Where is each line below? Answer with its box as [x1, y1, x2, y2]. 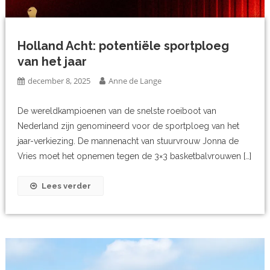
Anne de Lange [108, 75, 162, 86]
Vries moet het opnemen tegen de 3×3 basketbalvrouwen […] [17, 151, 252, 161]
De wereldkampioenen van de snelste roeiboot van [17, 105, 217, 116]
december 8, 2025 [28, 75, 91, 86]
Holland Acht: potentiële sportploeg [17, 38, 230, 53]
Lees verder [42, 181, 92, 190]
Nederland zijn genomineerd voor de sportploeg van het [17, 121, 240, 131]
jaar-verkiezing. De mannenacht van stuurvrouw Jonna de [17, 136, 239, 146]
